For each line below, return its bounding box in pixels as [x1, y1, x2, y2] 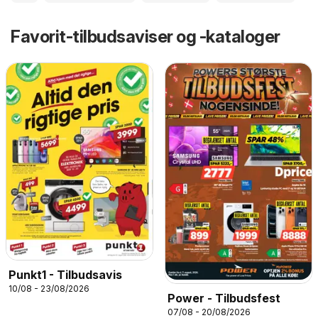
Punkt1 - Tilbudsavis [9, 267, 122, 282]
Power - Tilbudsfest [168, 290, 280, 305]
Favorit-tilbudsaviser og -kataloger [11, 26, 280, 47]
